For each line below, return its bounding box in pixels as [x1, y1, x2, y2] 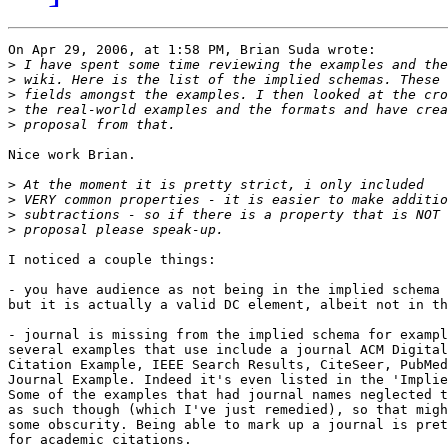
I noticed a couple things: [8, 252, 216, 268]
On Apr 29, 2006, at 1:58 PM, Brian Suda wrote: [8, 42, 376, 58]
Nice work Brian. [8, 147, 136, 163]
